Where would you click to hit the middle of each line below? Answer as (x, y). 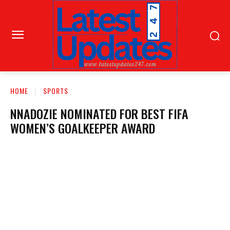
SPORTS (56, 90)
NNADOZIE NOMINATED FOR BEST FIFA (99, 113)
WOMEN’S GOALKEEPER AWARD (83, 128)
